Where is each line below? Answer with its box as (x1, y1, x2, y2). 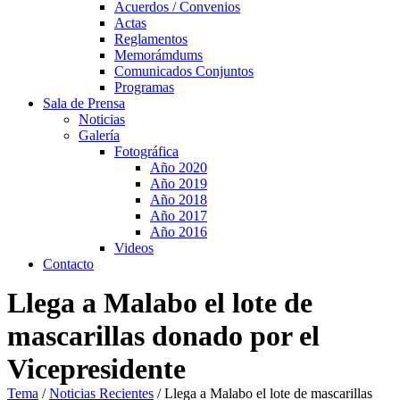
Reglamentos (114, 31, 187, 46)
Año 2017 (150, 208, 207, 223)
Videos (114, 240, 154, 255)
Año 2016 (150, 224, 207, 239)
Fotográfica (114, 144, 179, 159)
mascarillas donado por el (7, 320, 320, 352)
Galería (79, 128, 120, 143)
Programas (114, 79, 174, 95)
